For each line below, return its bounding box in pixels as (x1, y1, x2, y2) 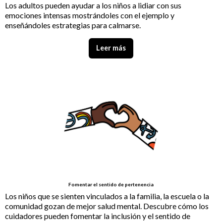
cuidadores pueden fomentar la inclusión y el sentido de (5, 211, 190, 221)
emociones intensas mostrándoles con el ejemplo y (5, 10, 174, 20)
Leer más (96, 44, 126, 53)
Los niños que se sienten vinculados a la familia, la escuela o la (5, 191, 209, 201)
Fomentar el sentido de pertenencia (68, 181, 154, 187)
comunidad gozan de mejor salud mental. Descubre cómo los (5, 201, 209, 211)
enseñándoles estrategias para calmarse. (5, 20, 141, 30)
